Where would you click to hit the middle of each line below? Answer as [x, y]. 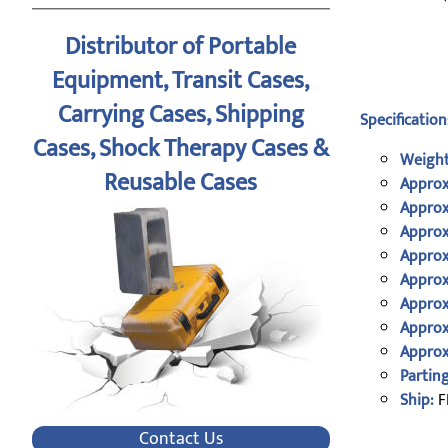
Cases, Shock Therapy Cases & [180, 149]
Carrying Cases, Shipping [180, 115]
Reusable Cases [181, 183]
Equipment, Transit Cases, [181, 81]
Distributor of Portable [181, 47]
